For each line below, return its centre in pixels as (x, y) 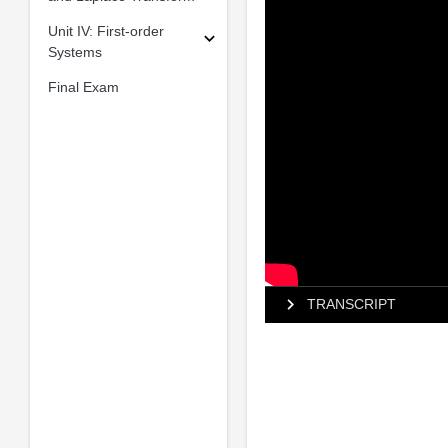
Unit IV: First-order (105, 30)
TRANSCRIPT (351, 304)
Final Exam (83, 86)
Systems (74, 51)
